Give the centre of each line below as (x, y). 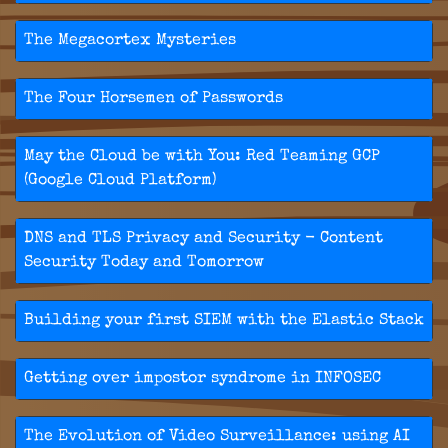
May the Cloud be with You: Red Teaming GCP (202, 157)
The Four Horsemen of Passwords (153, 99)
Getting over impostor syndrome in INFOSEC (202, 379)
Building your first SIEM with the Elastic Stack (224, 321)
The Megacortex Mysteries (130, 41)
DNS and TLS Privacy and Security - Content (203, 239)
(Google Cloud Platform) (120, 181)
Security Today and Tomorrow (144, 263)
